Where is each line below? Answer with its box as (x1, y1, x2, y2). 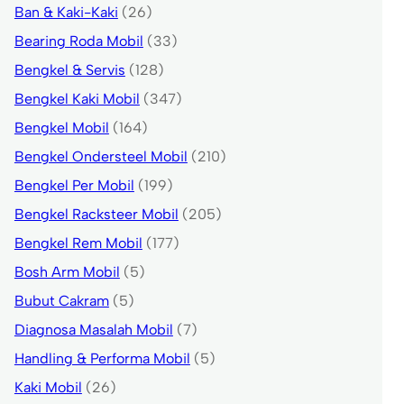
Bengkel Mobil (14, 119, 109, 137)
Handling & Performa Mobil (14, 350, 190, 368)
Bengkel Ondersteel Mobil (14, 148, 188, 166)
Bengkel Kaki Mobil (14, 90, 140, 108)
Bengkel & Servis (14, 61, 125, 79)
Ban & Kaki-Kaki (14, 4, 118, 22)
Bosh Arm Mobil (14, 263, 120, 281)
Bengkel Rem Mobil (14, 234, 142, 252)
